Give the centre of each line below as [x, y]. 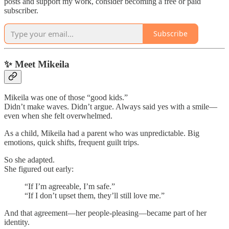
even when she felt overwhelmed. [58, 116]
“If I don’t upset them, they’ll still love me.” [95, 196]
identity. [17, 222]
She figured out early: [39, 169]
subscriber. [21, 10]
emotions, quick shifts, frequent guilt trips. [72, 143]
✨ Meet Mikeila [37, 64]
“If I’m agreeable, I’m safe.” [70, 187]
